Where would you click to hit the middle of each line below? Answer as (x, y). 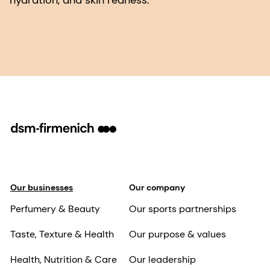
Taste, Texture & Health (62, 234)
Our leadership (162, 260)
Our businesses (42, 188)
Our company (157, 188)
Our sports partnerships (182, 209)
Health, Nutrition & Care (64, 260)
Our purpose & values (177, 234)
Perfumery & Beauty (55, 209)
